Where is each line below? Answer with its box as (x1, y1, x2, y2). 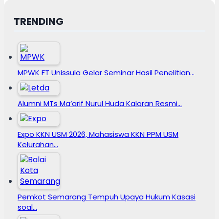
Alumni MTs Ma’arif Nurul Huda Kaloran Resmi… (18, 98, 182, 109)
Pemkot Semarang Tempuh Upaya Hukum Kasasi (18, 191, 196, 202)
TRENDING (14, 14, 64, 28)
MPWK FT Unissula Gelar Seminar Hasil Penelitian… (18, 67, 195, 78)
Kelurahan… (18, 139, 58, 150)
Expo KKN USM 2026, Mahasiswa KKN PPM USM (18, 129, 178, 139)
